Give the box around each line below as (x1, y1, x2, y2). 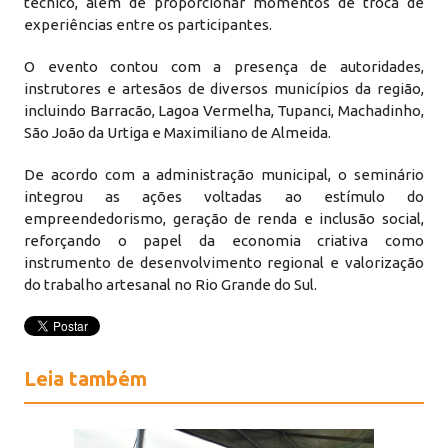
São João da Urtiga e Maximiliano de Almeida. (24, 124, 332, 141)
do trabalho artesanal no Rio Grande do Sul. (24, 276, 318, 293)
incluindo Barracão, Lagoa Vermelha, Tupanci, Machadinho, (24, 102, 424, 119)
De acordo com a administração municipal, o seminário (24, 166, 424, 183)
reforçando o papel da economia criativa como (24, 232, 424, 249)
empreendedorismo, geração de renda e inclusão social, (24, 210, 424, 227)
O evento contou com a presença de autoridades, (24, 58, 424, 75)
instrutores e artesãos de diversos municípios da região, (24, 80, 424, 97)
